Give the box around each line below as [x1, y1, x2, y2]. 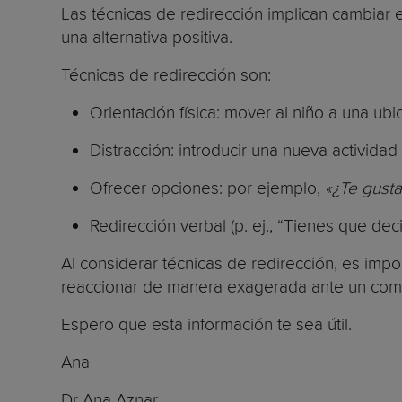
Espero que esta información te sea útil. [61, 314, 356, 335]
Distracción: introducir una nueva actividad [90, 140, 398, 161]
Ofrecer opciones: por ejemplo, [90, 178, 325, 198]
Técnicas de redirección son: [61, 65, 271, 85]
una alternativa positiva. [61, 27, 232, 48]
